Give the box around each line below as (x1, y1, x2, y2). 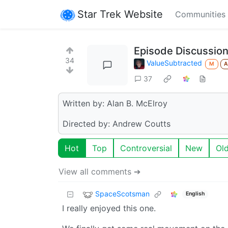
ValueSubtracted (147, 59, 202, 67)
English (185, 190, 205, 197)
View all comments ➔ (59, 166, 140, 177)
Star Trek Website (77, 8, 163, 20)
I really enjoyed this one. (62, 203, 156, 213)
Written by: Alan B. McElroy (63, 98, 167, 108)
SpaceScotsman (95, 189, 150, 198)
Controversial (120, 142, 172, 153)
